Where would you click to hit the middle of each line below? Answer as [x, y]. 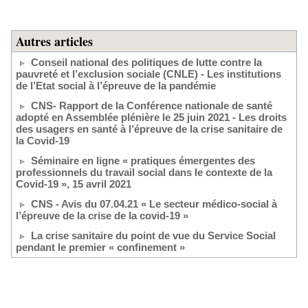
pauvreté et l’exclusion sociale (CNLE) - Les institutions [148, 74]
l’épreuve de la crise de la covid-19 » [102, 216]
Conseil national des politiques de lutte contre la [146, 62]
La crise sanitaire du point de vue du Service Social [153, 235]
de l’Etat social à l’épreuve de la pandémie [116, 86]
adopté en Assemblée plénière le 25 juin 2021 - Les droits [151, 117]
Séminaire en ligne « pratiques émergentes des [143, 161]
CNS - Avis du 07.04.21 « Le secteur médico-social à [154, 204]
